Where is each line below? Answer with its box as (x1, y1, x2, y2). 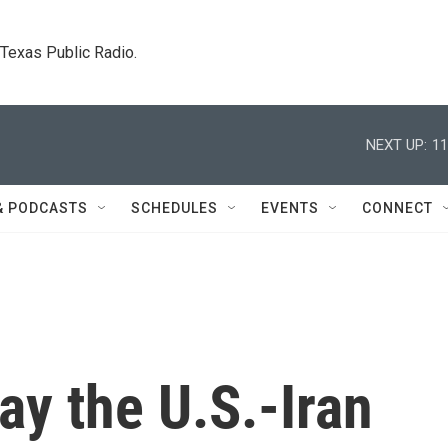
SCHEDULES (131, 200, 218, 216)
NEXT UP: (366, 135, 427, 154)
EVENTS (261, 200, 319, 216)
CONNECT (362, 200, 433, 216)
